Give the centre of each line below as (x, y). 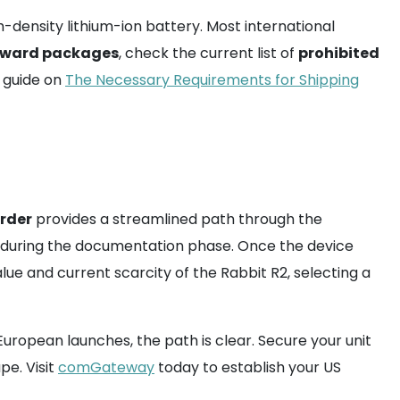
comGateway (106, 367)
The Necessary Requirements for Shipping (212, 80)
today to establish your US (248, 367)
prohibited (339, 53)
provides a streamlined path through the (177, 219)
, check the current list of (208, 53)
